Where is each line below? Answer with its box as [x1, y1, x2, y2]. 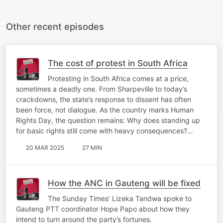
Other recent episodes [6, 20, 104, 32]
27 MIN [82, 143, 102, 151]
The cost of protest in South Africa [48, 58, 188, 68]
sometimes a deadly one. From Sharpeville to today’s [16, 84, 187, 93]
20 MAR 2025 [26, 143, 64, 151]
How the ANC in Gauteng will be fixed [48, 178, 201, 188]
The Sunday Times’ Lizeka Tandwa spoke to [48, 194, 192, 203]
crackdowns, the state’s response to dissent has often [16, 95, 191, 104]
